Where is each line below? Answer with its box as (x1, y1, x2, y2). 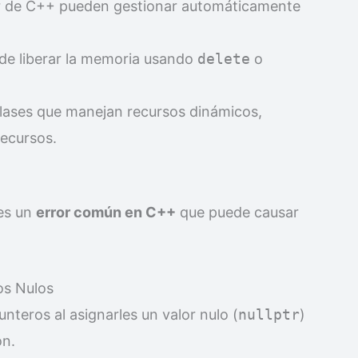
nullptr (238, 305, 300, 323)
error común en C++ (36, 203, 176, 221)
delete (197, 50, 250, 67)
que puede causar (176, 203, 299, 221)
